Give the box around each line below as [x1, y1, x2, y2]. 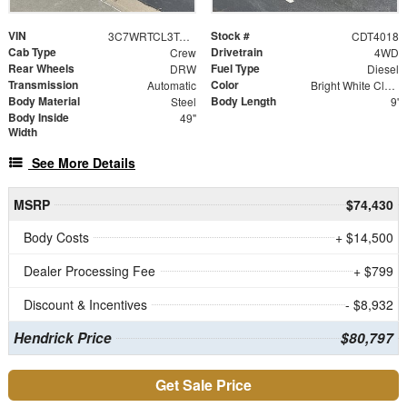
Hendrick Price [13, 327, 112, 348]
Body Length [211, 92, 276, 109]
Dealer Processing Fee [24, 261, 155, 280]
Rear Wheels [8, 59, 74, 76]
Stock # [211, 26, 250, 44]
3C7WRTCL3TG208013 [178, 27, 190, 44]
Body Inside [8, 108, 69, 125]
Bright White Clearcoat [383, 76, 395, 93]
